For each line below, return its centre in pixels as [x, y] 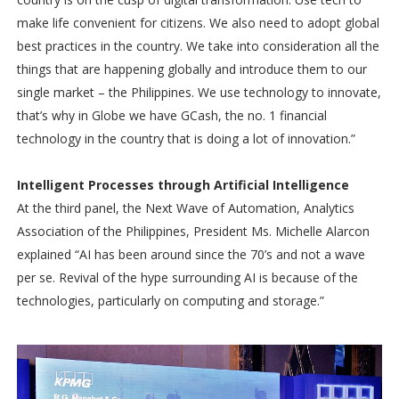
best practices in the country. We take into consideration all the [198, 46]
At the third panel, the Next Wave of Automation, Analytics [185, 208]
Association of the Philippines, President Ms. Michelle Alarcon [193, 232]
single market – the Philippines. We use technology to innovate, [199, 93]
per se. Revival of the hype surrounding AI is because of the [187, 278]
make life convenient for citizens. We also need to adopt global [198, 23]
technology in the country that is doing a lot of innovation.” [186, 139]
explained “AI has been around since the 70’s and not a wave [191, 255]
